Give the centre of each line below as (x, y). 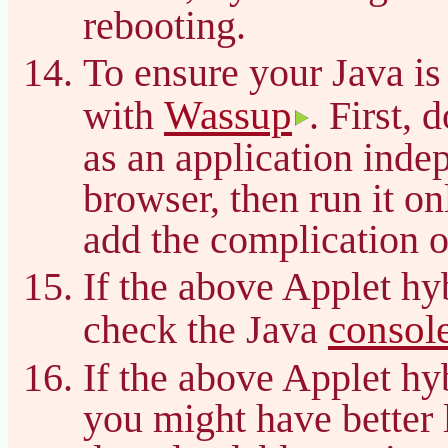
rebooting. (164, 25)
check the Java (205, 329)
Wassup (228, 114)
